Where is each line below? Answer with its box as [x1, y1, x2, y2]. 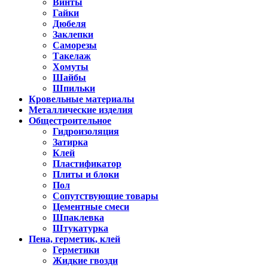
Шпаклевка [53, 212, 104, 223]
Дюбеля [53, 19, 86, 29]
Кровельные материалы [29, 94, 135, 105]
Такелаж [53, 51, 91, 62]
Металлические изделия [29, 105, 133, 115]
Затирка [53, 137, 88, 148]
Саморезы [53, 40, 97, 51]
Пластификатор [53, 159, 121, 169]
